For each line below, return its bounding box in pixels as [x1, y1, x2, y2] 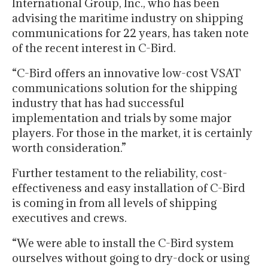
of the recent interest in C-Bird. [12, 41, 176, 56]
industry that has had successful [12, 96, 184, 111]
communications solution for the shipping [12, 81, 237, 96]
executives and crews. [12, 211, 127, 226]
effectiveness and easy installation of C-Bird [12, 181, 245, 196]
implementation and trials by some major [12, 111, 232, 126]
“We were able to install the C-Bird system [12, 236, 234, 251]
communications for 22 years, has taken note [12, 26, 249, 41]
